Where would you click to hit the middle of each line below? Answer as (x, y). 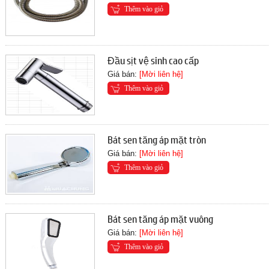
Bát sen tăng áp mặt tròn (157, 139)
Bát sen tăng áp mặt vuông (161, 219)
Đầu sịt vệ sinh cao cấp (153, 60)
